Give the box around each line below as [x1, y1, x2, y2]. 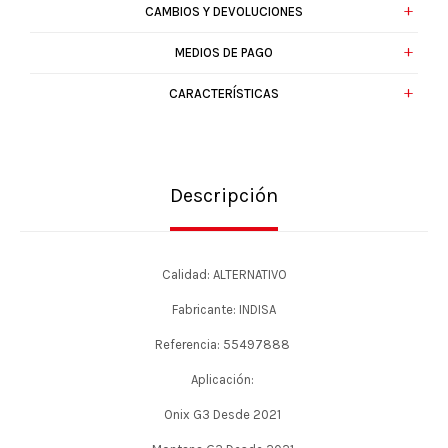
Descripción [170, 184, 278, 207]
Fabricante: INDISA [169, 302, 279, 317]
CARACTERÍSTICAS [169, 86, 279, 101]
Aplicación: [191, 372, 257, 387]
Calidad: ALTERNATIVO [161, 267, 287, 282]
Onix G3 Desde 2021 [164, 407, 284, 422]
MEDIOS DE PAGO [175, 45, 273, 60]
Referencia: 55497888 [155, 337, 293, 352]
